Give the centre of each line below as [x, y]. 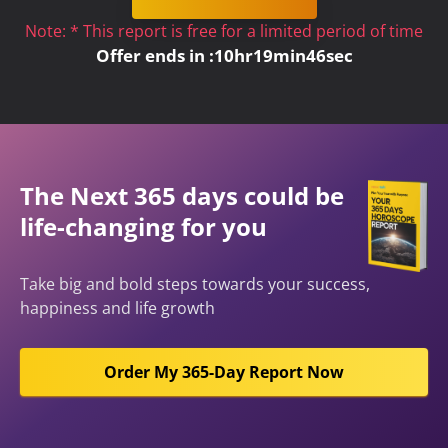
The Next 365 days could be [182, 195]
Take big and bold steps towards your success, [195, 284]
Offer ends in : [154, 55]
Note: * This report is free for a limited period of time [224, 31]
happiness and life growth [117, 308]
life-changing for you [143, 226]
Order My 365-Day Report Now [224, 372]
